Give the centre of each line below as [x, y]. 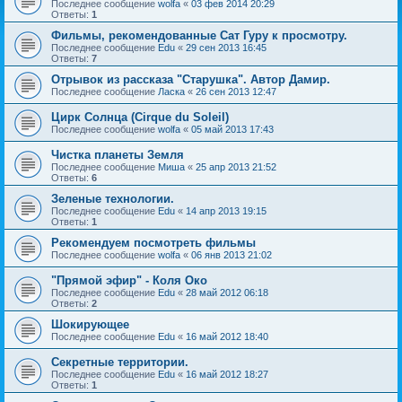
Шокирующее [90, 324]
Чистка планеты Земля [118, 155]
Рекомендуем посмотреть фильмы [153, 243]
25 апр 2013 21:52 [236, 167]
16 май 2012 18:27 [227, 374]
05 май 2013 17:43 [232, 129]
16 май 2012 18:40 [227, 336]
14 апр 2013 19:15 [226, 211]
